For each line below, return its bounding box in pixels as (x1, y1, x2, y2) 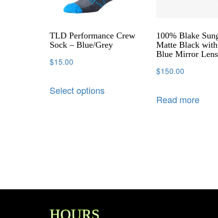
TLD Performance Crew (50, 30, 135, 40)
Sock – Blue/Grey (50, 39, 113, 50)
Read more (156, 92, 200, 106)
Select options (50, 83, 105, 96)
